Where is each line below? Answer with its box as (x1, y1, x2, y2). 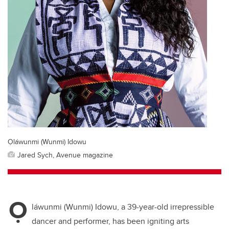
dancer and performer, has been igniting (32, 215, 174, 227)
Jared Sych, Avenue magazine (17, 149, 113, 161)
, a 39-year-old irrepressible (117, 201, 214, 213)
